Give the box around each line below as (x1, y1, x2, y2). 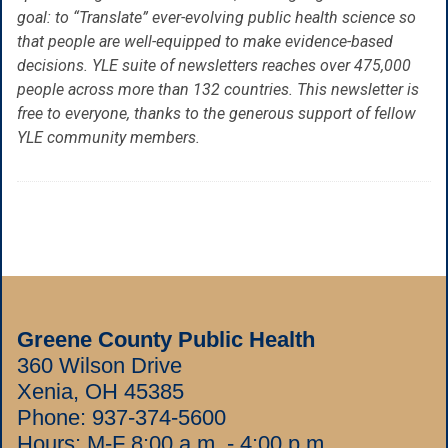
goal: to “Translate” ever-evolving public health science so (17, 7, 416, 27)
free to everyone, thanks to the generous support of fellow (17, 103, 416, 123)
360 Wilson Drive (17, 352, 182, 378)
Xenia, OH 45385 (17, 378, 184, 404)
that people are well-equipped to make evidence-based (17, 31, 393, 51)
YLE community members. (17, 127, 200, 147)
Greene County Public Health (17, 326, 315, 352)
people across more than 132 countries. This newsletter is (17, 79, 419, 99)
